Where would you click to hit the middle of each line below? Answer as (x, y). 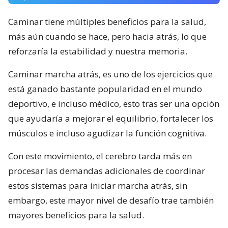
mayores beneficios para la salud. (76, 215)
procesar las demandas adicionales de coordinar (107, 170)
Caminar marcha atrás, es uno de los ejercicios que (110, 74)
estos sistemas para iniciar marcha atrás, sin (98, 185)
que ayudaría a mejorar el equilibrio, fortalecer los (111, 118)
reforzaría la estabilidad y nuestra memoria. (98, 51)
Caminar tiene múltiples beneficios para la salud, (107, 21)
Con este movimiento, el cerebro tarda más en (100, 156)
